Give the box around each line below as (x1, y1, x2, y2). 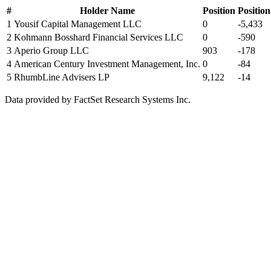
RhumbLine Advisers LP (14, 72, 109, 82)
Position (203, 5, 235, 16)
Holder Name (79, 5, 135, 16)
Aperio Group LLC (14, 45, 89, 56)
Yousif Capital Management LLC (14, 19, 142, 29)
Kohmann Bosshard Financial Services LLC (14, 32, 183, 42)
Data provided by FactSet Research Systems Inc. (5, 94, 191, 105)
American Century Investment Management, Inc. (14, 59, 200, 69)
